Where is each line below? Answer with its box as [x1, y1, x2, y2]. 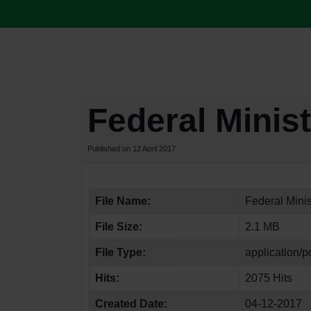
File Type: [95, 246, 146, 258]
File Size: [95, 221, 142, 233]
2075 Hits [245, 272, 292, 284]
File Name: [95, 195, 151, 207]
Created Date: [95, 298, 167, 310]
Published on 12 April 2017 [87, 144, 176, 153]
